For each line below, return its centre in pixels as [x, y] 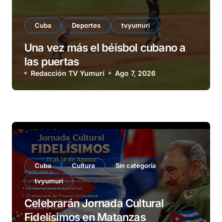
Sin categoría [136, 166]
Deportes [86, 25]
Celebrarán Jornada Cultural [94, 203]
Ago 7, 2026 [135, 73]
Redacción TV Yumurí [68, 73]
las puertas [52, 61]
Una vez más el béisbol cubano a [105, 48]
